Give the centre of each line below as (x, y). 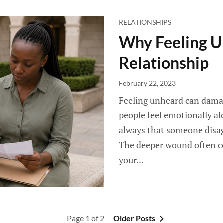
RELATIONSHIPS (145, 22)
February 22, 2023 (147, 83)
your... (131, 160)
